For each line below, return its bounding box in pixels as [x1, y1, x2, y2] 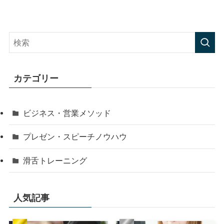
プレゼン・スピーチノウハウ [23, 132, 127, 141]
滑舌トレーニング [23, 155, 87, 165]
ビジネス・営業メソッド [23, 108, 111, 118]
